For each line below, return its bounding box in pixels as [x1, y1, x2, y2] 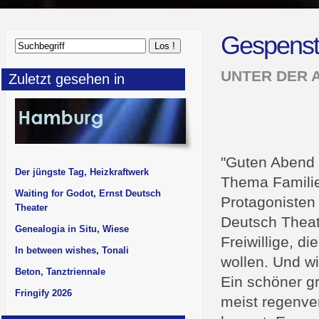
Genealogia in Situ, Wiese [15, 224, 129, 234]
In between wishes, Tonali [15, 245, 129, 256]
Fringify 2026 [15, 288, 72, 298]
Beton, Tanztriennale [15, 266, 105, 277]
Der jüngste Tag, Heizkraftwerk [15, 167, 149, 177]
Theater [15, 202, 48, 213]
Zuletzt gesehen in [9, 71, 125, 87]
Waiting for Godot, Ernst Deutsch [15, 188, 161, 199]
